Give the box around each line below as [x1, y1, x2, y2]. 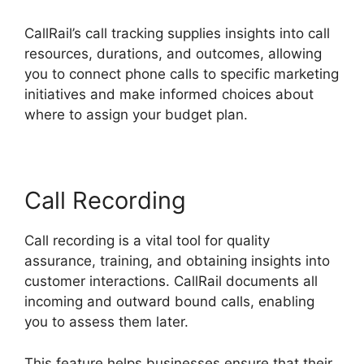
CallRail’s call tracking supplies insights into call [24, 25, 330, 42]
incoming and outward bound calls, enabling [24, 293, 314, 310]
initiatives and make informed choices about [24, 86, 314, 103]
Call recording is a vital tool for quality [24, 232, 270, 249]
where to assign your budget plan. [24, 106, 248, 123]
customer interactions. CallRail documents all [24, 273, 318, 290]
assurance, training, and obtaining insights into [24, 253, 330, 270]
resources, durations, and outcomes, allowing [24, 45, 322, 63]
